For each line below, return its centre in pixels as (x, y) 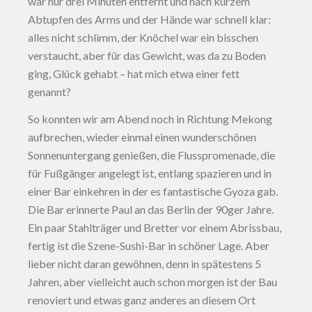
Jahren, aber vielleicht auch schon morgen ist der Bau (153, 282)
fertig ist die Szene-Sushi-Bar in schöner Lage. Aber (149, 245)
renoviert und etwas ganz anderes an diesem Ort (142, 300)
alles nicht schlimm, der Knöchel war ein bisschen (143, 37)
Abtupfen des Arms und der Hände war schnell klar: (149, 19)
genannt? (49, 92)
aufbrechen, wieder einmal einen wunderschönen (142, 137)
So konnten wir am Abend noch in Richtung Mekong (150, 119)
